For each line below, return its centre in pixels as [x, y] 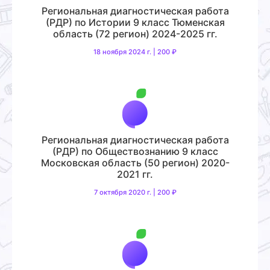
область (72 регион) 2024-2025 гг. [135, 33]
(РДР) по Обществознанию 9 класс [135, 151]
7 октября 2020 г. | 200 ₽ [135, 192]
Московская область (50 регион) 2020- [135, 162]
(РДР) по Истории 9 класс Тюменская [135, 22]
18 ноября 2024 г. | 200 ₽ [135, 52]
